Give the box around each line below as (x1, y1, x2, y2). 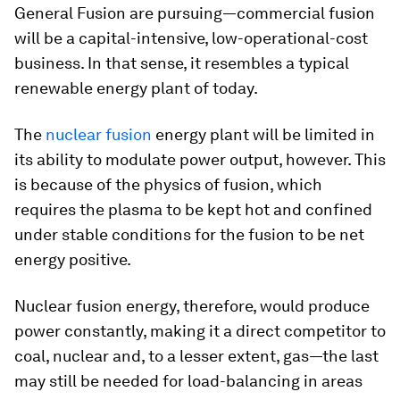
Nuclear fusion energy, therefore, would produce (14, 296, 370, 315)
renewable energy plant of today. (14, 79, 258, 97)
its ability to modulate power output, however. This (14, 150, 386, 169)
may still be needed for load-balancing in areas (14, 371, 362, 390)
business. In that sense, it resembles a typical (14, 54, 349, 72)
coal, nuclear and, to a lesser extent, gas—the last (14, 346, 379, 365)
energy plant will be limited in (152, 125, 375, 144)
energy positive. (14, 250, 131, 269)
